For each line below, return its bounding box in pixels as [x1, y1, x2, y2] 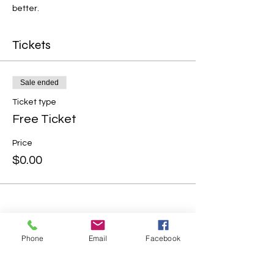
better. [12, 4, 39, 13]
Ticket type [12, 97, 56, 106]
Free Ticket [12, 113, 76, 125]
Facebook [146, 233, 180, 243]
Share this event [12, 237, 98, 253]
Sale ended [20, 78, 59, 87]
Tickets [12, 37, 51, 53]
